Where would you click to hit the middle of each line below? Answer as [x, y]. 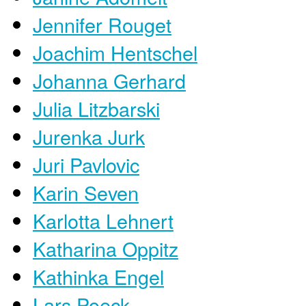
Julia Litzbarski [96, 108]
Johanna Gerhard [109, 80]
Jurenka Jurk [89, 136]
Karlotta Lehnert [103, 220]
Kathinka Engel [98, 276]
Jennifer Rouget [102, 24]
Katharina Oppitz [106, 248]
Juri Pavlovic [86, 164]
